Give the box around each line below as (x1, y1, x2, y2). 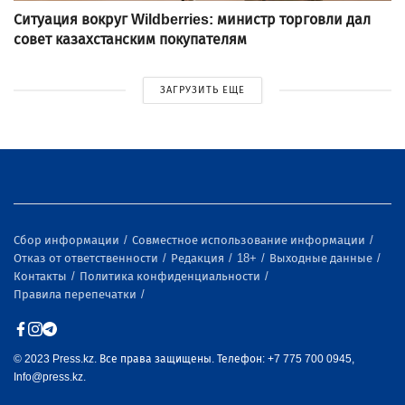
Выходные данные (269, 251, 375, 266)
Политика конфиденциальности (80, 269, 263, 284)
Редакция (171, 251, 227, 266)
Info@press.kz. (14, 371, 86, 384)
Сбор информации (14, 233, 122, 248)
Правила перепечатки (14, 287, 139, 302)
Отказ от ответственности (14, 251, 161, 266)
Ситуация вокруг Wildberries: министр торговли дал (14, 11, 371, 29)
